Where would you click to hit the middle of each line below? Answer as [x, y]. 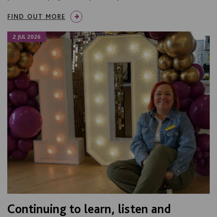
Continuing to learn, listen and [89, 208]
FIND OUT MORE [36, 17]
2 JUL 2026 [27, 37]
